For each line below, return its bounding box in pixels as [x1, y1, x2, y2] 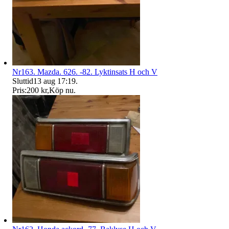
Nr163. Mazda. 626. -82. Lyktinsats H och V [12, 67, 157, 76]
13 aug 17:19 [33, 76, 76, 85]
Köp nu [49, 85, 74, 95]
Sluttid [12, 76, 33, 85]
